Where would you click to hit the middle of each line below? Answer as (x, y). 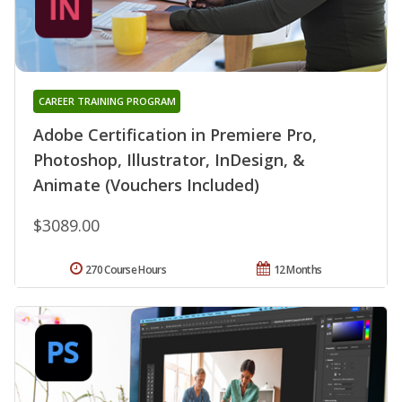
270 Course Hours (126, 270)
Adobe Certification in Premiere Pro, (175, 135)
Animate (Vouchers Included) (146, 185)
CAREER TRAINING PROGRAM (107, 101)
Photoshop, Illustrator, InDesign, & (169, 160)
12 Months (297, 270)
